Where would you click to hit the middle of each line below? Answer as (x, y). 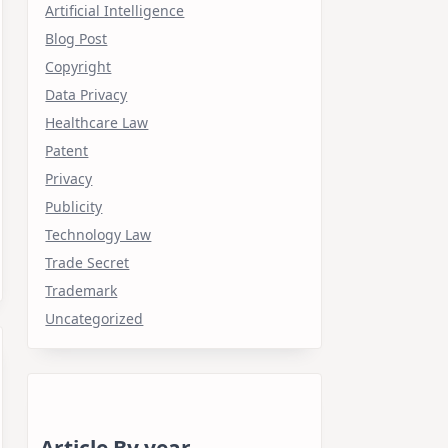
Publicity (74, 206)
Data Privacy (86, 94)
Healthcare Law (97, 122)
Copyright (78, 66)
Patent (67, 150)
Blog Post (76, 38)
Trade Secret (87, 262)
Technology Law (98, 234)
